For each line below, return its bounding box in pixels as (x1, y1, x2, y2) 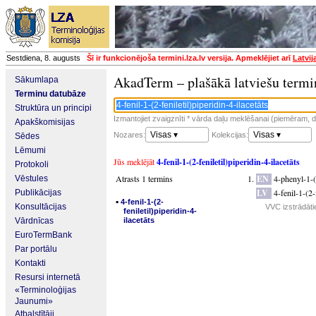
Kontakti (15, 258, 46, 268)
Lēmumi (15, 145, 46, 155)
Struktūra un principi (15, 103, 92, 113)
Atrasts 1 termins (116, 173, 173, 184)
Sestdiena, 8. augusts (6, 54, 87, 62)
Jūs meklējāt (114, 156, 157, 167)
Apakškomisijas (15, 117, 75, 127)
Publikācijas (15, 188, 61, 197)
